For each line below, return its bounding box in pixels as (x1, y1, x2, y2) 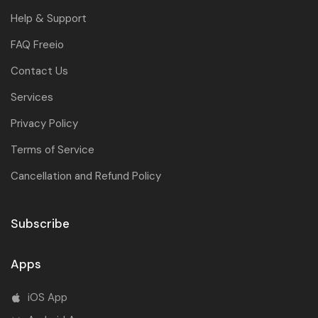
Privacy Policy (11, 116, 78, 131)
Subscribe (11, 216, 70, 232)
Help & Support (11, 11, 87, 26)
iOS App (27, 290, 67, 305)
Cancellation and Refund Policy (11, 169, 161, 184)
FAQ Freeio (11, 38, 64, 53)
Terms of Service (11, 143, 94, 158)
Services (11, 90, 53, 105)
